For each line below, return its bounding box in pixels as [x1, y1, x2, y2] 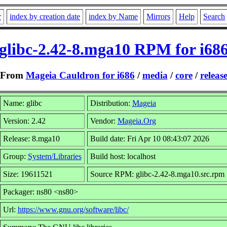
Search [203, 12, 225, 21]
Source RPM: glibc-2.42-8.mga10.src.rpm [90, 169, 224, 178]
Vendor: [90, 116, 118, 125]
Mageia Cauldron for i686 [25, 69, 135, 81]
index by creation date [10, 12, 80, 21]
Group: [3, 152, 28, 161]
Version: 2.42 [3, 116, 46, 125]
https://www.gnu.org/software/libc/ [17, 205, 129, 214]
